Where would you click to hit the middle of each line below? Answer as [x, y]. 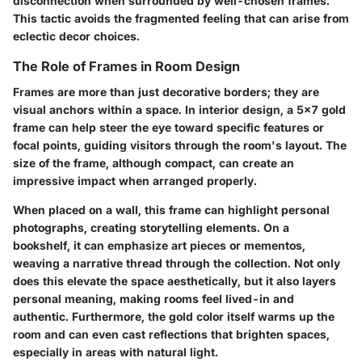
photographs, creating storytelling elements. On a [151, 228]
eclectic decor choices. [76, 36]
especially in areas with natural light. [116, 352]
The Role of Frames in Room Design [126, 66]
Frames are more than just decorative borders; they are [166, 92]
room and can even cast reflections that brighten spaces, [171, 335]
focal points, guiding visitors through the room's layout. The [180, 145]
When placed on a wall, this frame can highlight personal [171, 210]
